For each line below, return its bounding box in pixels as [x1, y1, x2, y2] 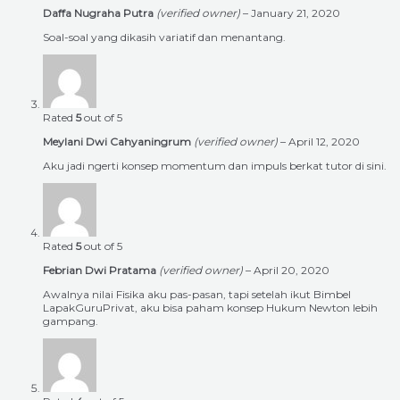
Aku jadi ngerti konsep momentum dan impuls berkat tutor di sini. [43, 159, 387, 173]
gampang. [43, 314, 98, 329]
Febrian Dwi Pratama [43, 263, 159, 278]
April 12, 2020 [288, 135, 360, 149]
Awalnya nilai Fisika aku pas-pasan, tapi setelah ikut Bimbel [43, 287, 351, 302]
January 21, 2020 [251, 6, 340, 21]
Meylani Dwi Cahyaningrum [43, 135, 194, 149]
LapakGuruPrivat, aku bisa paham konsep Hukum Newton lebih [43, 301, 378, 315]
